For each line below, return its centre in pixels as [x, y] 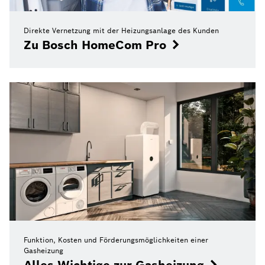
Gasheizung [43, 251]
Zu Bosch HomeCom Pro [95, 45]
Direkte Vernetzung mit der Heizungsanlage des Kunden [121, 31]
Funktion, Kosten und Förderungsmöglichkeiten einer [116, 240]
